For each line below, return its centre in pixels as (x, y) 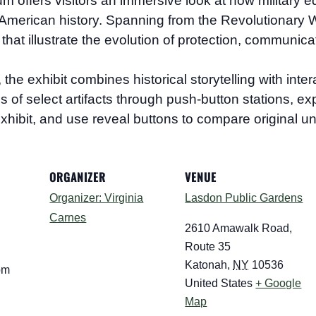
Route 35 (208, 246)
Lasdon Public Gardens (244, 197)
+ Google (279, 283)
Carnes (68, 217)
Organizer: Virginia (97, 197)
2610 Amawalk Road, (239, 228)
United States (219, 283)
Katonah (206, 265)
